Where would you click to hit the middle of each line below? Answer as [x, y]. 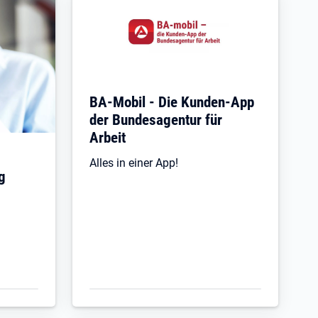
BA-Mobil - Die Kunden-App [172, 102]
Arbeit [108, 137]
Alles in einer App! [134, 163]
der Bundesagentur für [156, 119]
